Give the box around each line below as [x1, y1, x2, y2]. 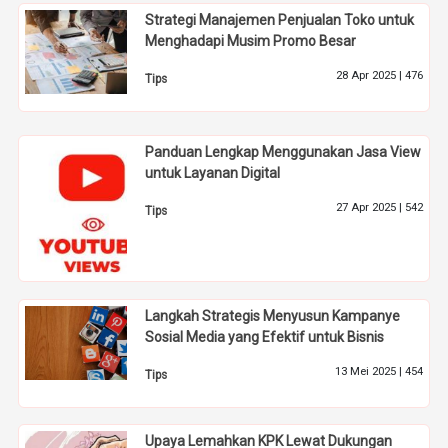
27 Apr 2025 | [335, 201, 405, 215]
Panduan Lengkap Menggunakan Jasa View [145, 144, 422, 161]
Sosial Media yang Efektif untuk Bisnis [145, 328, 385, 345]
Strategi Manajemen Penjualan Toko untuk [145, 11, 415, 28]
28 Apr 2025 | [335, 68, 405, 82]
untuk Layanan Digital [145, 165, 281, 182]
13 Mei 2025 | [334, 364, 405, 378]
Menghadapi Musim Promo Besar [145, 32, 357, 49]
